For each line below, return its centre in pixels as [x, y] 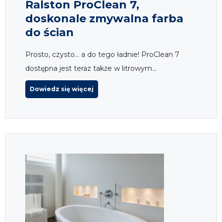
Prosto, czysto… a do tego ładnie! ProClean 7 [102, 54]
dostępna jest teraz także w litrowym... [91, 68]
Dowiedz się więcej [62, 89]
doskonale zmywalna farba [104, 18]
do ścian [50, 32]
